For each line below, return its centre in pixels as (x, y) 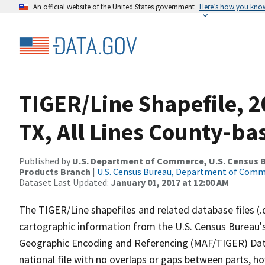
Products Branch (55, 172)
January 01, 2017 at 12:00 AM (170, 182)
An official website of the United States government (114, 7)
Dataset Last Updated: (65, 182)
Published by (46, 161)
